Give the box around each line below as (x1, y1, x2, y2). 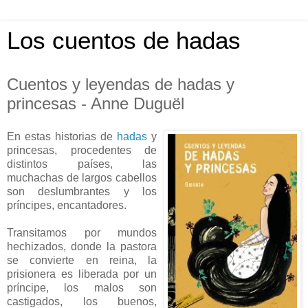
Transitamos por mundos (7, 226, 157, 239)
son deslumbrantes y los (7, 185, 157, 197)
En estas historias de (7, 130, 117, 142)
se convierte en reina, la (7, 254, 157, 266)
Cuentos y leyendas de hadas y (7, 75, 234, 93)
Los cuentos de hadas (7, 27, 241, 54)
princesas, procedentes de (7, 144, 157, 156)
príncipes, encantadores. (7, 199, 126, 211)
